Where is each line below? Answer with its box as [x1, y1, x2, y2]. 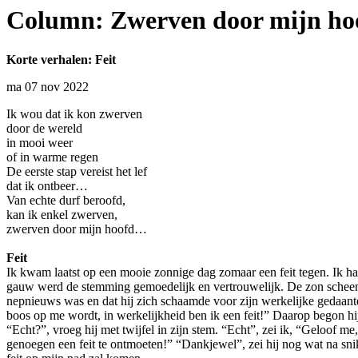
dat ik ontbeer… [6, 178, 88, 193]
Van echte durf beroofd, [6, 193, 125, 207]
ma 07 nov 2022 [6, 79, 89, 93]
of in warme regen [6, 149, 98, 164]
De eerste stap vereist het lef [6, 164, 147, 178]
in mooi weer [6, 135, 73, 149]
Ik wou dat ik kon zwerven [6, 106, 142, 121]
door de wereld [6, 121, 82, 135]
